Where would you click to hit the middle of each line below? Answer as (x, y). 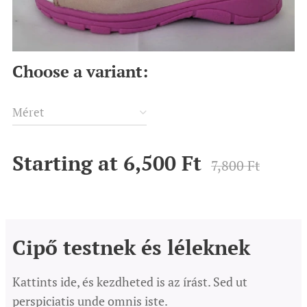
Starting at (68, 163)
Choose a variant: (80, 72)
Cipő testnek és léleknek (131, 248)
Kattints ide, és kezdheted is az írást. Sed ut (130, 282)
